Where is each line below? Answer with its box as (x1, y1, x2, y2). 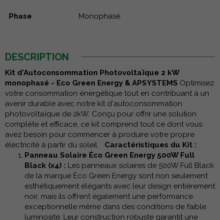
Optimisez (178, 78, 214, 87)
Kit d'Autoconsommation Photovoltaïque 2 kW (5, 68, 179, 77)
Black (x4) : (25, 161, 66, 170)
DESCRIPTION (5, 51, 69, 63)
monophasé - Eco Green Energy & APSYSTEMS (5, 78, 178, 87)
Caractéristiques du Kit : (105, 140, 196, 149)
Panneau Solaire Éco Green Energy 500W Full (25, 150, 194, 160)
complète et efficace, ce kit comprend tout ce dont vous (5, 119, 202, 129)
